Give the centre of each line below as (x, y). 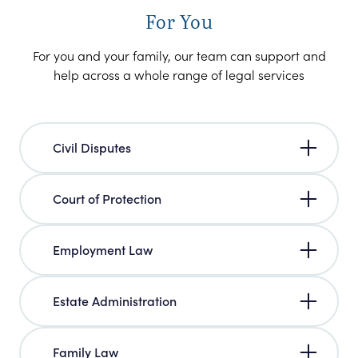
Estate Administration (115, 300)
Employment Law (103, 249)
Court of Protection (107, 198)
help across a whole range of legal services (179, 74)
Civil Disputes (92, 147)
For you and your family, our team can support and (179, 55)
